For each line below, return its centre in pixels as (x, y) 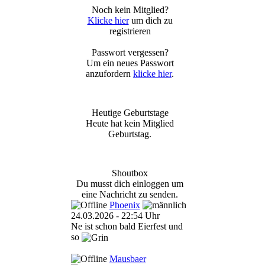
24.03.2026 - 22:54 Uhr (115, 216)
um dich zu (151, 20)
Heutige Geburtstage (130, 113)
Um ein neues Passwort (130, 63)
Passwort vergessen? (130, 52)
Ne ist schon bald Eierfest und (127, 226)
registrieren (130, 31)
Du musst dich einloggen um (130, 184)
